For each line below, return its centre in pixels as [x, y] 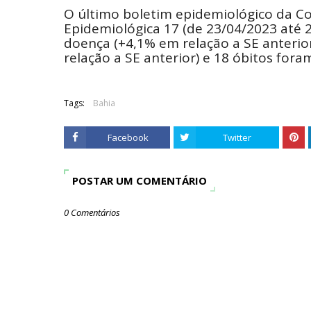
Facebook [128, 137]
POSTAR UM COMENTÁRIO [140, 180]
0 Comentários [92, 212]
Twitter [237, 137]
